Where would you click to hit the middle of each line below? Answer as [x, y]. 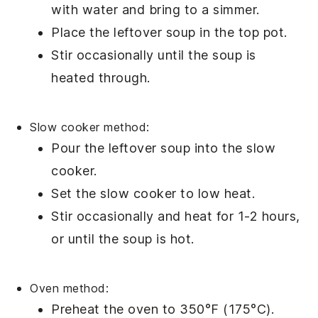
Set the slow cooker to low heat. [153, 194]
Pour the [80, 148]
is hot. [173, 239]
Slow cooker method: [90, 127]
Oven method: [70, 289]
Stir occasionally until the [132, 55]
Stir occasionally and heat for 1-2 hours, [176, 216]
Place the [83, 33]
